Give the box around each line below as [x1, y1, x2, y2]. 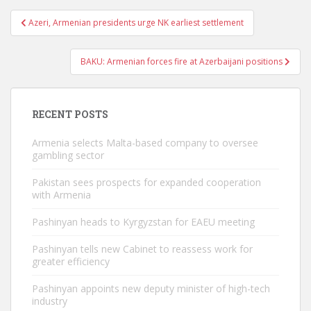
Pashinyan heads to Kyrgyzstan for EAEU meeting [32, 215, 255, 228]
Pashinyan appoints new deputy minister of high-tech [32, 282, 270, 295]
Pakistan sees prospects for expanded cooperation [32, 176, 261, 189]
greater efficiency [32, 255, 110, 268]
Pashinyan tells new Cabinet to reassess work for [32, 242, 253, 255]
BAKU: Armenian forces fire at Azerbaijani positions [81, 56, 285, 67]
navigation [10, 25, 102, 47]
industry [32, 294, 67, 308]
